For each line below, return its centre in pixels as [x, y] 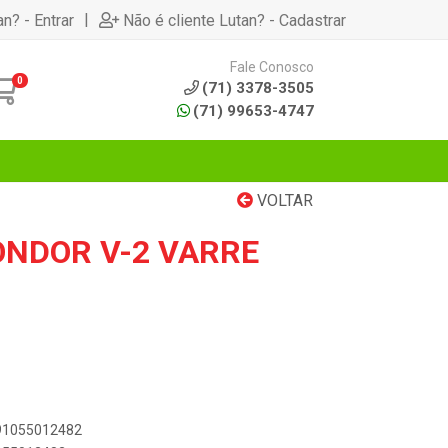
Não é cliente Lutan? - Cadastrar [234, 20]
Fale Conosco [272, 66]
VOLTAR [283, 200]
